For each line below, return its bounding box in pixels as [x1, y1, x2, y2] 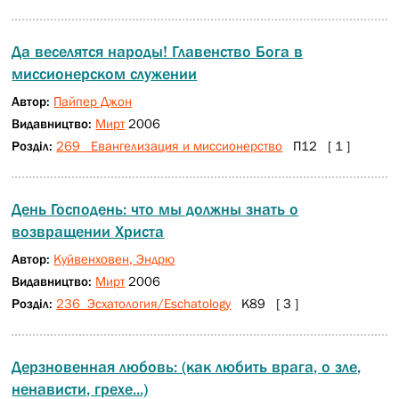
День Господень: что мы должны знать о [12, 200, 299, 218]
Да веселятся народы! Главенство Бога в [12, 43, 304, 61]
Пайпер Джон [53, 94, 133, 109]
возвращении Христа [12, 223, 165, 240]
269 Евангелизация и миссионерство [56, 138, 283, 153]
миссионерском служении [12, 65, 198, 83]
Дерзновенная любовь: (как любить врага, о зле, [12, 358, 362, 376]
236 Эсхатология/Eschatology [56, 296, 232, 311]
